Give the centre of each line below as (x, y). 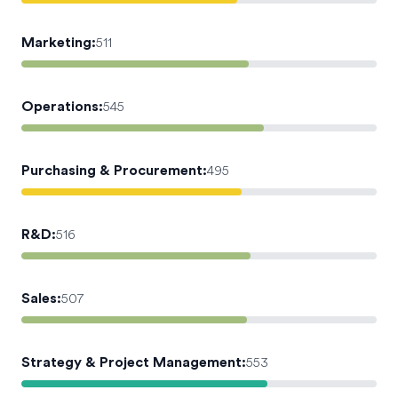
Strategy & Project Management (131, 362)
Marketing (56, 43)
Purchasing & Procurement (112, 171)
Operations (60, 107)
